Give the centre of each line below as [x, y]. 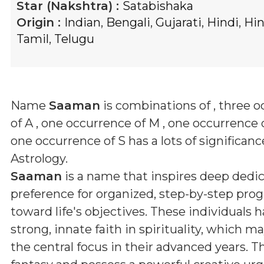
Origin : [40, 22]
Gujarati [179, 22]
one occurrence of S [68, 141]
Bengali [128, 22]
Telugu [74, 39]
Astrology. [39, 158]
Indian [82, 22]
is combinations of [157, 105]
